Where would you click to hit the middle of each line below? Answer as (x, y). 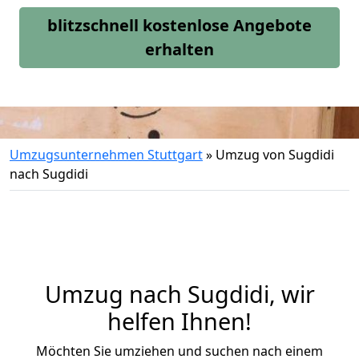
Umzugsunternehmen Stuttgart (106, 155)
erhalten (179, 49)
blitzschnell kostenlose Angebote (179, 25)
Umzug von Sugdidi (275, 155)
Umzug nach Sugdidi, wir (179, 294)
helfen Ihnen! (179, 321)
